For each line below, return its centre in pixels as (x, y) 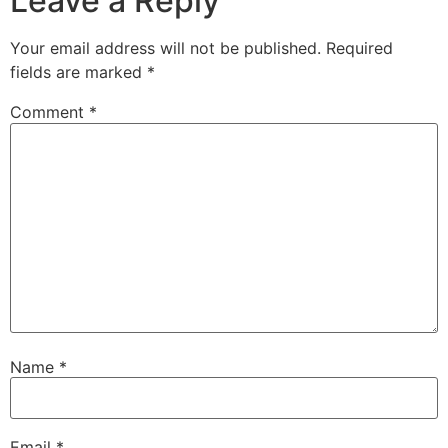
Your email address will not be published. (165, 48)
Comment (49, 112)
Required (359, 48)
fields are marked (78, 72)
